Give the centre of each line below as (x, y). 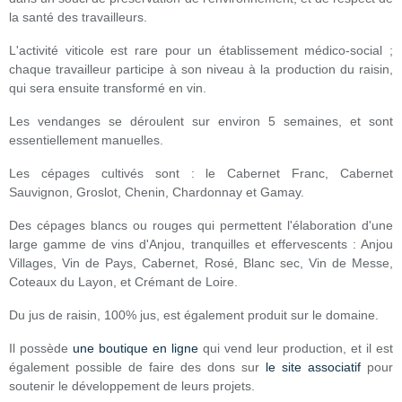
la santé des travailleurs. (78, 17)
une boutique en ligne (135, 348)
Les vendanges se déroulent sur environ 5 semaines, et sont (201, 121)
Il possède (41, 348)
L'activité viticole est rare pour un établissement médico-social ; (201, 50)
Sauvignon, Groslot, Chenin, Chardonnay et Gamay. (157, 192)
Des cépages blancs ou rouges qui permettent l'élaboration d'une (201, 225)
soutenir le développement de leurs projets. (132, 386)
